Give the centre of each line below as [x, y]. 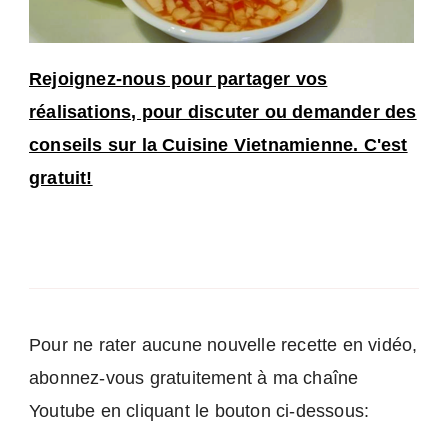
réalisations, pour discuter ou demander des [223, 112]
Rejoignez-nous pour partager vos [178, 79]
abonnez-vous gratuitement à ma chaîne [194, 378]
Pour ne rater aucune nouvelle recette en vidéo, [223, 345]
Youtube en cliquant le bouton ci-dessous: [199, 411]
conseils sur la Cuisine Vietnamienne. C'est [218, 145]
